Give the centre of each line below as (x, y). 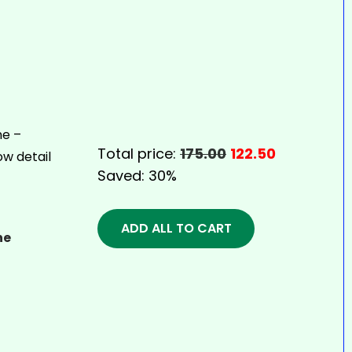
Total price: (139, 154)
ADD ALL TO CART (176, 228)
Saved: (123, 176)
